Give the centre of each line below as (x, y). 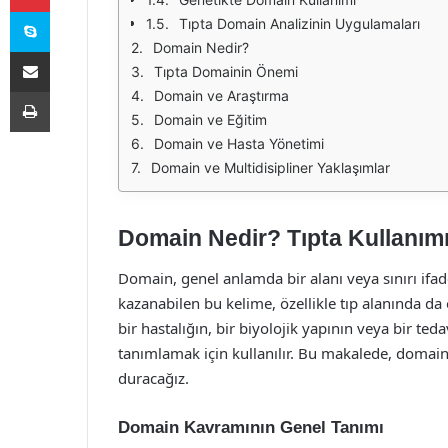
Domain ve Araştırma (221, 95)
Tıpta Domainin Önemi (226, 71)
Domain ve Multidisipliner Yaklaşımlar (270, 167)
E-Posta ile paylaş (68, 51)
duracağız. (153, 377)
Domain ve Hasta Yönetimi (239, 143)
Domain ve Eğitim (210, 119)
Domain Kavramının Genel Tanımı (251, 427)
